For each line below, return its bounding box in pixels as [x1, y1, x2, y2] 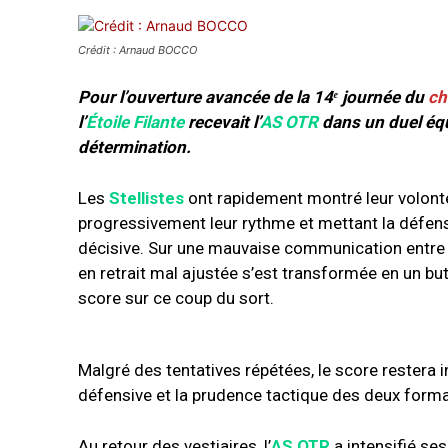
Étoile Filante [86, 112, 184, 133]
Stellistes [109, 188, 188, 209]
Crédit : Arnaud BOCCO [78, 43, 197, 58]
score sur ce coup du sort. [78, 288, 274, 309]
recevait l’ [184, 112, 260, 133]
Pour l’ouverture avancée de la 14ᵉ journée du [78, 87, 424, 108]
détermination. [78, 137, 191, 158]
